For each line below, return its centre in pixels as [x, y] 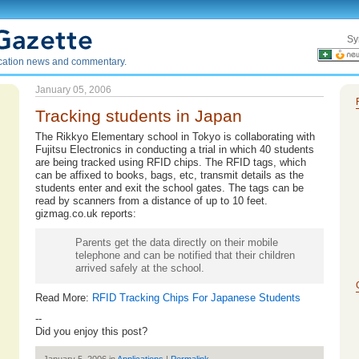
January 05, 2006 [73, 90]
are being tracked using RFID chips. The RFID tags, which [171, 162]
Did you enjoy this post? [91, 331]
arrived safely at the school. [140, 268]
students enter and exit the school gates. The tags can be [169, 188]
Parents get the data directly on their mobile [177, 242]
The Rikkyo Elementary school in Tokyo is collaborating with [175, 137]
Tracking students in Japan [139, 116]
